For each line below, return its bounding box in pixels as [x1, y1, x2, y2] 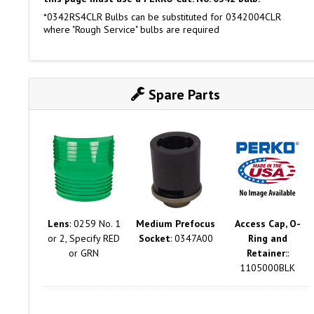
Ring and [247, 232, 287, 245]
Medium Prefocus [136, 217, 216, 231]
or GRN [69, 247, 100, 260]
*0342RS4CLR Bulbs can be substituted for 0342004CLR [43, 10, 281, 23]
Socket [138, 232, 170, 245]
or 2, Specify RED [48, 232, 121, 245]
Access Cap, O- [234, 217, 301, 231]
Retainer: [246, 247, 287, 260]
